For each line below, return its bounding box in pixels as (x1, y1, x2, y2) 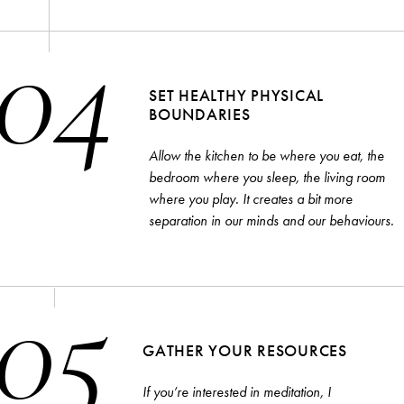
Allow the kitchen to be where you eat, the (149, 145, 384, 165)
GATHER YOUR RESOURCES (142, 339, 347, 361)
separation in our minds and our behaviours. (149, 210, 394, 230)
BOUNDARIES (149, 103, 251, 124)
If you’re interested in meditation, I (142, 381, 331, 401)
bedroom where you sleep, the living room (149, 167, 385, 187)
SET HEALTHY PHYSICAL (149, 84, 324, 106)
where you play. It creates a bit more (149, 188, 353, 208)
